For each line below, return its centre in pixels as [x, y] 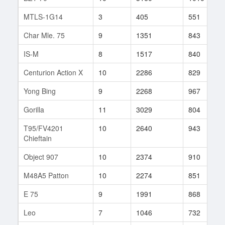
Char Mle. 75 [44, 35]
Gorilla [34, 109]
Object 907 [41, 156]
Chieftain [38, 138]
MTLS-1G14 [43, 16]
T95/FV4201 [43, 128]
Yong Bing [40, 91]
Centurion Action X [53, 72]
